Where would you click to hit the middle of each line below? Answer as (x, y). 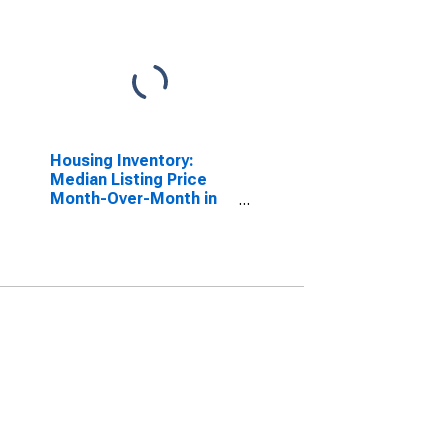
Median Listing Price (128, 179)
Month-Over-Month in (133, 198)
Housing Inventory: (121, 160)
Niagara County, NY (123, 217)
